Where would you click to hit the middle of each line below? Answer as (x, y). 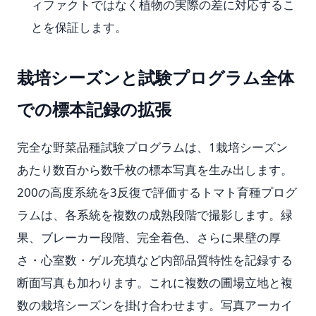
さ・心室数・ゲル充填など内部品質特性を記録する (155, 260)
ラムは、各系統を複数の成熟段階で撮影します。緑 (155, 215)
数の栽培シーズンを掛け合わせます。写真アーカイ (155, 305)
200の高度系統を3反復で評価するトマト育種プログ (157, 192)
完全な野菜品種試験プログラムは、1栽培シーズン (152, 147)
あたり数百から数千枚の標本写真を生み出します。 (155, 170)
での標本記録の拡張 (94, 109)
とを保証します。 (79, 27)
